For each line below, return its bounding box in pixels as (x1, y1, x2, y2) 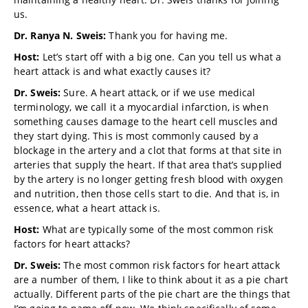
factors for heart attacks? (14, 237, 131, 250)
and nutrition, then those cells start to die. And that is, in (14, 187, 280, 200)
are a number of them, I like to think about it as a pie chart (14, 273, 289, 286)
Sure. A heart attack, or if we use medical (60, 86, 256, 99)
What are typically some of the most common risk (39, 223, 274, 236)
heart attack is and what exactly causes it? (14, 65, 211, 78)
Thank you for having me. (106, 29, 228, 42)
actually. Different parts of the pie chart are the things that (14, 287, 291, 300)
